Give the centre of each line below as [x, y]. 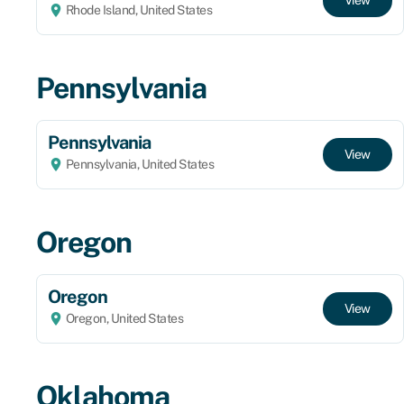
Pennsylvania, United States [138, 164]
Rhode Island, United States [138, 9]
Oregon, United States [123, 318]
